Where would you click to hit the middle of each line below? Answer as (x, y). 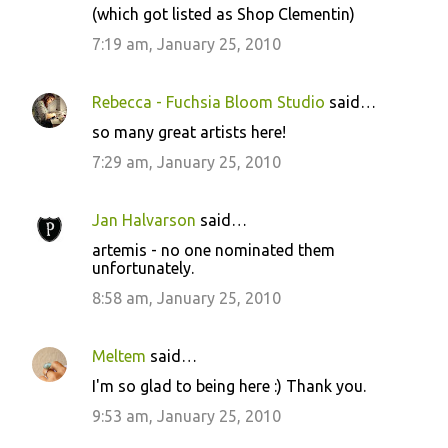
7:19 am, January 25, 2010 (186, 44)
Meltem (119, 356)
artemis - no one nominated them (213, 250)
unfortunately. (143, 268)
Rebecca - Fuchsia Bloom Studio (208, 102)
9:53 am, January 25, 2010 (186, 416)
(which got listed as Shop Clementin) (223, 14)
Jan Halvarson (144, 220)
